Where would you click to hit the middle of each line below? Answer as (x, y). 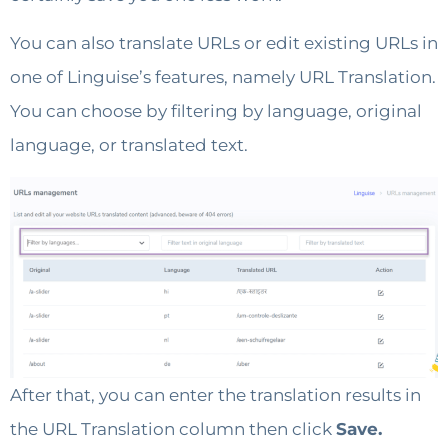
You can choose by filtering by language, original (216, 111)
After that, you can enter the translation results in (215, 394)
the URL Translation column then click (173, 428)
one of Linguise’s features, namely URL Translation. (223, 77)
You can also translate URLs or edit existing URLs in (224, 43)
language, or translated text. (129, 145)
